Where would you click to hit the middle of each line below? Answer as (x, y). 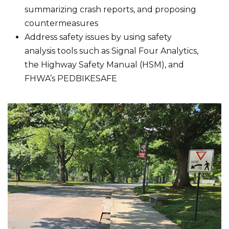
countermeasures (62, 24)
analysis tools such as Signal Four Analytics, (112, 51)
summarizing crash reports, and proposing (111, 10)
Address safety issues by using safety (98, 37)
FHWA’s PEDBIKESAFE (71, 79)
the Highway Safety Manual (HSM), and (105, 65)
